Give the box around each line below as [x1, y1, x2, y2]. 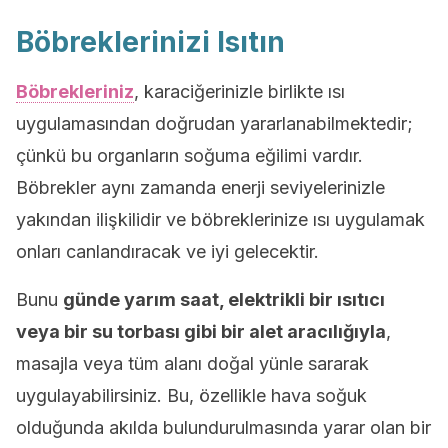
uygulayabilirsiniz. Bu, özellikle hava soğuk [16, 385, 367, 406]
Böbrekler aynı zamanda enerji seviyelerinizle [16, 177, 385, 198]
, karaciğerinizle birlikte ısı [134, 81, 345, 102]
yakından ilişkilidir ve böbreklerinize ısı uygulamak [16, 209, 425, 230]
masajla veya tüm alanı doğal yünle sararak [16, 353, 369, 374]
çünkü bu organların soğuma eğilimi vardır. [16, 145, 363, 166]
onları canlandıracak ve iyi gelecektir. [16, 241, 319, 262]
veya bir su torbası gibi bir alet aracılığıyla [16, 321, 386, 342]
